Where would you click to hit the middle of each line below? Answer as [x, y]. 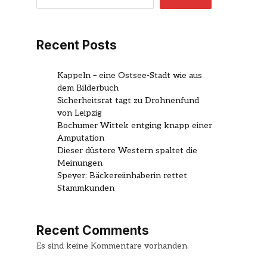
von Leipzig [80, 113]
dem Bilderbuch [88, 88]
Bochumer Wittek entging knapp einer [135, 126]
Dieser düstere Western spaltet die [127, 151]
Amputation [81, 138]
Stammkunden [86, 188]
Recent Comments [93, 231]
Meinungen [80, 163]
